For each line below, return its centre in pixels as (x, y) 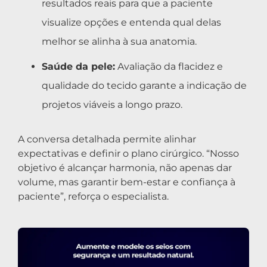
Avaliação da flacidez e (169, 67)
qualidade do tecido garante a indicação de (144, 86)
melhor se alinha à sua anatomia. (119, 42)
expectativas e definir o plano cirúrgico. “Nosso (128, 154)
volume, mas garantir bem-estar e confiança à (127, 182)
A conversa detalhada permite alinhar (107, 139)
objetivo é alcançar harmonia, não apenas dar (125, 168)
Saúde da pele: (78, 67)
